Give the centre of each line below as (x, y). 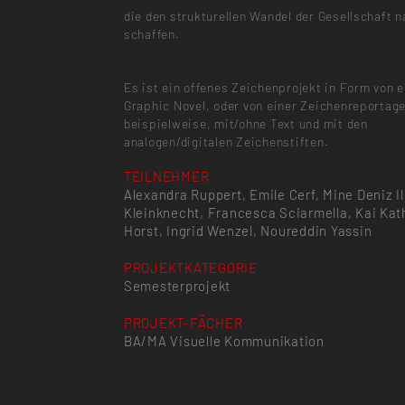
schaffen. (151, 34)
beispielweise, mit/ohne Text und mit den (245, 123)
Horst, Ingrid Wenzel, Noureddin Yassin (248, 231)
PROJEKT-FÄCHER (183, 322)
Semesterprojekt (177, 285)
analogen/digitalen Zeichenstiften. (226, 141)
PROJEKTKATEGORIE (190, 267)
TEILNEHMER (166, 177)
